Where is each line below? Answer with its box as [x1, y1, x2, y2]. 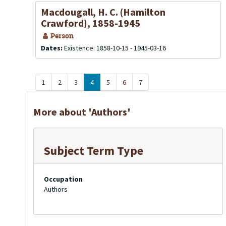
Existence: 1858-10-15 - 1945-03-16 [64, 43, 166, 52]
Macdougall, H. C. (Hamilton [41, 6, 165, 18]
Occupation [44, 175, 83, 184]
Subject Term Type [44, 143, 143, 158]
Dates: [41, 43, 64, 52]
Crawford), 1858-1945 [41, 17, 140, 29]
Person [49, 31, 74, 40]
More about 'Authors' [33, 105, 131, 118]
